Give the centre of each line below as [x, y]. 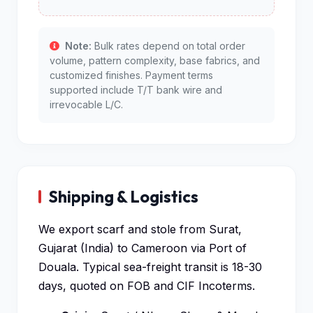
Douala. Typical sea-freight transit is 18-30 [150, 267]
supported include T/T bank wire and [136, 90]
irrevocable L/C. [86, 104]
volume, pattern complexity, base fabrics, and [155, 60]
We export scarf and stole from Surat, [140, 229]
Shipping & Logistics [124, 197]
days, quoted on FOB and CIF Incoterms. [147, 286]
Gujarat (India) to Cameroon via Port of [143, 248]
